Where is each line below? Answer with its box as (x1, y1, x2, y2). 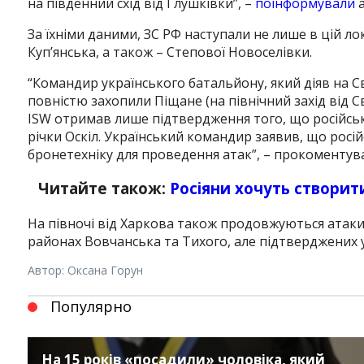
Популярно (50, 297, 132, 317)
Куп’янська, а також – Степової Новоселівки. (27, 42, 312, 61)
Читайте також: (38, 178, 171, 199)
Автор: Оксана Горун (27, 262, 143, 279)
